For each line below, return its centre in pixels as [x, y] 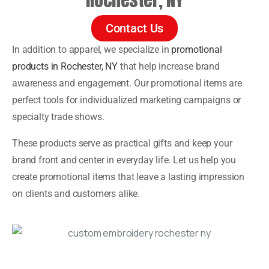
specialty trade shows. [58, 116]
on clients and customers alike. [76, 193]
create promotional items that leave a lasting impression [128, 177]
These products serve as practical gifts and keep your [122, 143]
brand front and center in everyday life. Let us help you [124, 160]
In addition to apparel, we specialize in [92, 49]
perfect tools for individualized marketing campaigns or [127, 100]
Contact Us [134, 28]
